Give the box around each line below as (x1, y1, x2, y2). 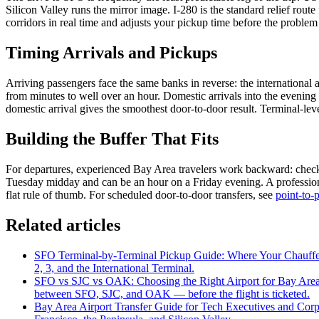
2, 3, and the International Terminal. (34, 261, 194, 274)
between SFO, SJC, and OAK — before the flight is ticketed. (34, 287, 310, 300)
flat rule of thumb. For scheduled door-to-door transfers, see (6, 188, 276, 201)
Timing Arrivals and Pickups (6, 43, 217, 63)
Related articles (6, 215, 120, 234)
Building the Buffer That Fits (6, 129, 219, 148)
